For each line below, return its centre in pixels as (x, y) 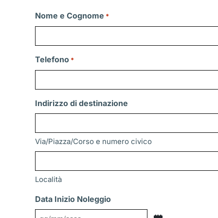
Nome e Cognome (70, 16)
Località (48, 180)
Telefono (52, 60)
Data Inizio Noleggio (73, 199)
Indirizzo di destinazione (82, 103)
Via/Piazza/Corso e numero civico (93, 142)
